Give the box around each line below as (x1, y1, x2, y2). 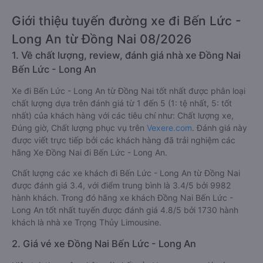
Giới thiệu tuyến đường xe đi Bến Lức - (12, 14, 241, 28)
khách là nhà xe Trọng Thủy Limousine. (12, 217, 161, 227)
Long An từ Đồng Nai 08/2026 (12, 32, 191, 46)
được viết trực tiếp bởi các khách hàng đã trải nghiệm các (12, 135, 235, 145)
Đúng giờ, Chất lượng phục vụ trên (12, 123, 147, 133)
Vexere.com (147, 123, 192, 133)
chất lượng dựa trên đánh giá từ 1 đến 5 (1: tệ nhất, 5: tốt (12, 98, 232, 108)
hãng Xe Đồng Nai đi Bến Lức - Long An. (12, 147, 167, 157)
